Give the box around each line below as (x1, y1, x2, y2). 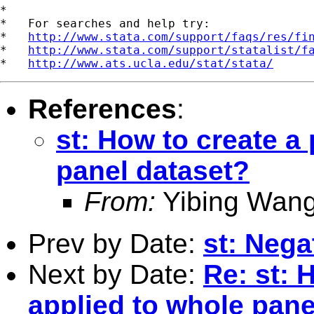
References (28, 93, 177, 124)
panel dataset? (56, 155, 250, 186)
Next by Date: (28, 259, 203, 289)
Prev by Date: (28, 228, 203, 259)
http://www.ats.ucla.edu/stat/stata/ (28, 56, 273, 70)
